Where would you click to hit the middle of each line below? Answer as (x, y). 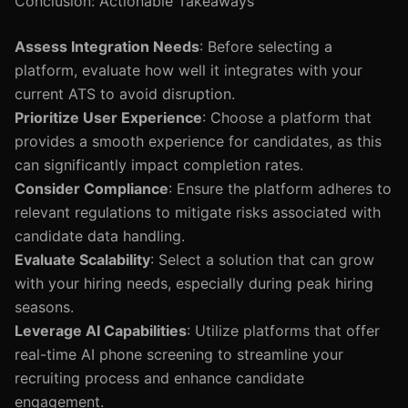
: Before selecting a (266, 46)
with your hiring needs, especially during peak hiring (194, 283)
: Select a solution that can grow (262, 260)
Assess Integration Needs (107, 46)
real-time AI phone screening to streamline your (179, 354)
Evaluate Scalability (82, 260)
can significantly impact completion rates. (159, 165)
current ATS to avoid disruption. (125, 94)
